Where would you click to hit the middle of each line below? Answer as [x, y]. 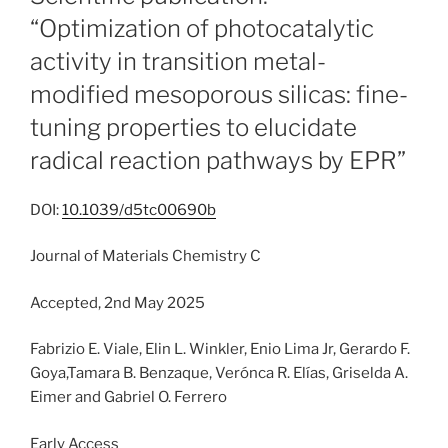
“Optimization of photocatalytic [202, 28]
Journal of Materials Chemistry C [145, 256]
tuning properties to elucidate [193, 127]
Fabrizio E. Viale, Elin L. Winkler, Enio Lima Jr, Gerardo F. [220, 349]
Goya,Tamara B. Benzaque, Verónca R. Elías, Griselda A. [219, 373]
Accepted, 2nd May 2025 [117, 302]
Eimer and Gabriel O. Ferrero [128, 397]
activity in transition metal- [178, 61]
